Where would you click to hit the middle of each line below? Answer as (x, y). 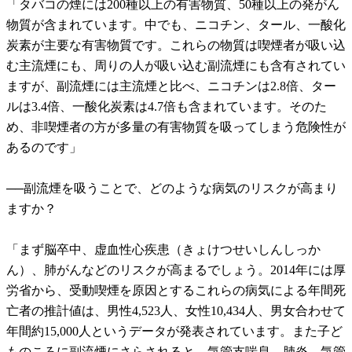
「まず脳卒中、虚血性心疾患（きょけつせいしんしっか (163, 250)
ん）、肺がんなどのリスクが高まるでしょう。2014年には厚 (176, 270)
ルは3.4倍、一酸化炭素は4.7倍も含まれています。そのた (167, 107)
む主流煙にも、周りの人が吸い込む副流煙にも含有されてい (176, 66)
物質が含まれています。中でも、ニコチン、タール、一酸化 (176, 25)
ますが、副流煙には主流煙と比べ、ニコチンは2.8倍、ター (171, 86)
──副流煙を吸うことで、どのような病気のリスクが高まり (172, 189)
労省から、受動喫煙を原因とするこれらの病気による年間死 (176, 291)
